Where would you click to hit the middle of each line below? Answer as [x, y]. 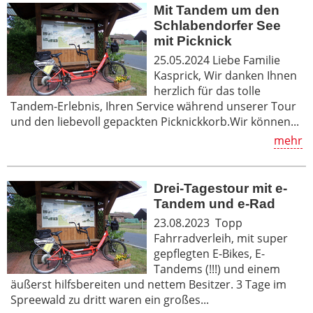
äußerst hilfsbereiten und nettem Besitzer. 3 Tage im [148, 284]
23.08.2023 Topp [198, 223]
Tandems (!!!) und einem [217, 269]
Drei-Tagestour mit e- [220, 188]
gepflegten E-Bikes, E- [209, 253]
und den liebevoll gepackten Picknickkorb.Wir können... [155, 121]
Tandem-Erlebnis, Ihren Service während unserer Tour [153, 106]
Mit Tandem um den [217, 10]
